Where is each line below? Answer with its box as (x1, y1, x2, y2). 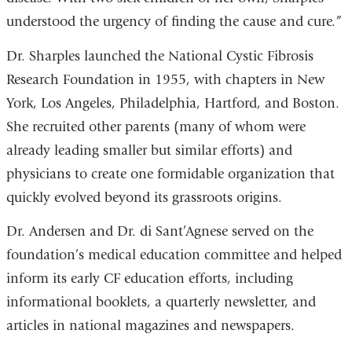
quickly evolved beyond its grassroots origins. (5, 189, 282, 206)
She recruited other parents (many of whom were (5, 118, 306, 135)
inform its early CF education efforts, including (5, 270, 293, 288)
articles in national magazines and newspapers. (5, 317, 295, 335)
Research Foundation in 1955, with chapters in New (5, 71, 324, 88)
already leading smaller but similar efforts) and (5, 141, 292, 159)
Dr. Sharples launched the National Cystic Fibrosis (5, 47, 313, 64)
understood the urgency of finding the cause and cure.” (5, 13, 342, 31)
